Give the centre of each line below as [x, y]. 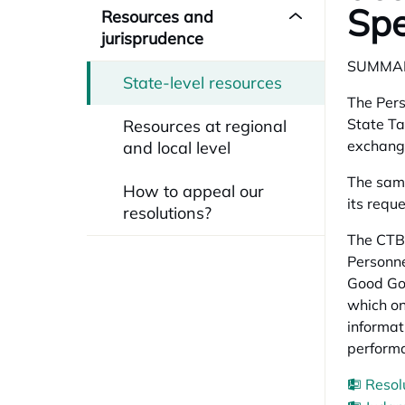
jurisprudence [152, 38]
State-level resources [202, 83]
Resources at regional [205, 126]
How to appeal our [193, 191]
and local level [177, 148]
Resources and [157, 17]
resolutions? [167, 213]
